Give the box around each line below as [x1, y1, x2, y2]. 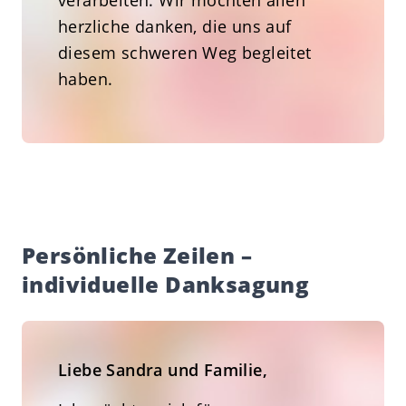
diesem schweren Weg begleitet [58, 42, 312, 63]
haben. [58, 68, 113, 90]
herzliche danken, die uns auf [58, 15, 292, 37]
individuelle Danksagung [22, 269, 310, 299]
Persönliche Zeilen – [22, 240, 252, 270]
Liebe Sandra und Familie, [58, 359, 267, 381]
